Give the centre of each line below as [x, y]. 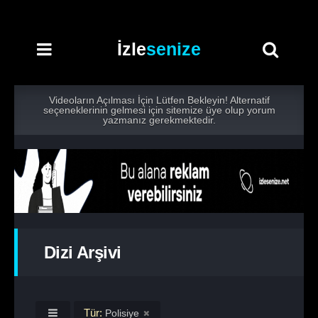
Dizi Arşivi [83, 252]
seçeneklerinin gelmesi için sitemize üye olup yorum [159, 110]
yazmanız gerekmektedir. [159, 120]
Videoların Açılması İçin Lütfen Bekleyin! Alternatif [159, 100]
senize [174, 49]
